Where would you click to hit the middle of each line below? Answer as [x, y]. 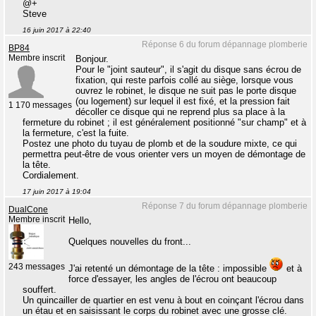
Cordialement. [51, 176]
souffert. [39, 290]
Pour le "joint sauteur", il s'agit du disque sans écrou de [188, 70]
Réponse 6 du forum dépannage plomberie [225, 45]
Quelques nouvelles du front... [130, 242]
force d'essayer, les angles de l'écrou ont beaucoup [172, 279]
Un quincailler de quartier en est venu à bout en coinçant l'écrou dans [163, 300]
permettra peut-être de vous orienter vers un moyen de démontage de [164, 154]
